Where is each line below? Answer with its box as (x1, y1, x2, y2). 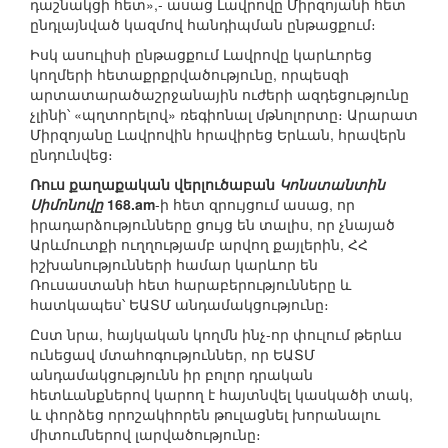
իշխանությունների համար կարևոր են (30, 254, 318, 275)
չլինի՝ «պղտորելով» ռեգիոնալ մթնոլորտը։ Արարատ (30, 104, 418, 125)
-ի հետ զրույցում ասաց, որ (155, 194, 355, 215)
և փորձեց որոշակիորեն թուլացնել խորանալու (30, 404, 380, 425)
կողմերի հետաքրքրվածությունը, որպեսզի (30, 64, 349, 85)
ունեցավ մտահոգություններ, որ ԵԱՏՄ (30, 344, 315, 365)
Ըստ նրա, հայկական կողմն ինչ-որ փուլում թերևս (30, 324, 402, 345)
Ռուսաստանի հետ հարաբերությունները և (30, 274, 351, 295)
